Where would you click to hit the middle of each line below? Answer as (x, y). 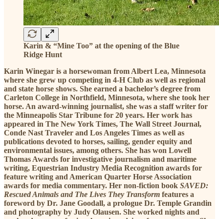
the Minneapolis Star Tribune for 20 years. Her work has (98, 115)
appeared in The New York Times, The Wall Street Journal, (103, 124)
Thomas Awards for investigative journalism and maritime (100, 159)
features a (177, 194)
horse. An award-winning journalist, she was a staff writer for (106, 106)
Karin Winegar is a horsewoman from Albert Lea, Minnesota (105, 71)
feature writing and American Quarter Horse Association (98, 176)
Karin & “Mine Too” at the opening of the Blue (101, 45)
